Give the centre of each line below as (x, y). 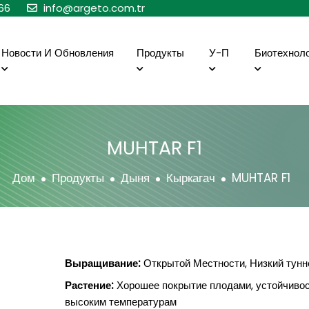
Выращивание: (102, 263)
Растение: (89, 285)
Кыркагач (190, 178)
